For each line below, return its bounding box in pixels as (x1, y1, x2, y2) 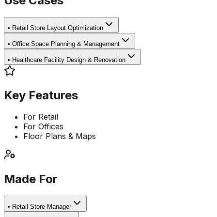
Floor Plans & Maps (23, 131, 96, 141)
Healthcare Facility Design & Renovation (12, 56, 125, 64)
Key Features (4, 88, 78, 103)
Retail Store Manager (12, 202, 71, 210)
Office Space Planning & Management (12, 40, 120, 48)
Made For (4, 172, 58, 186)
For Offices (23, 122, 63, 132)
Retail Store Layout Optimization (12, 24, 103, 32)
